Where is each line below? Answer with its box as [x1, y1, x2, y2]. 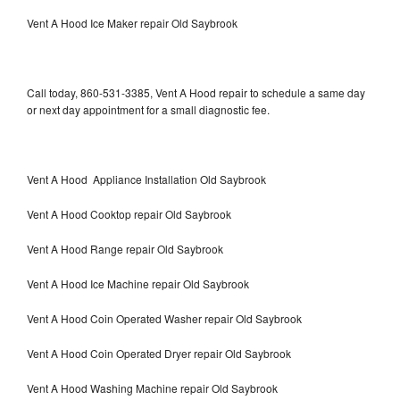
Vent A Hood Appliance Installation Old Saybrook [27, 171, 266, 187]
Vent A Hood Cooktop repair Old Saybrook [27, 205, 231, 221]
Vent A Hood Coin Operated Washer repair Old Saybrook [27, 310, 302, 326]
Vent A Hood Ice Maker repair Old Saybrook [27, 14, 237, 30]
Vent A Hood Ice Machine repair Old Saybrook [27, 275, 249, 291]
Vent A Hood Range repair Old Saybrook [27, 240, 223, 256]
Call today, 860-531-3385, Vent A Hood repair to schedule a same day [27, 84, 365, 100]
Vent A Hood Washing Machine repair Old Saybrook [27, 379, 278, 396]
